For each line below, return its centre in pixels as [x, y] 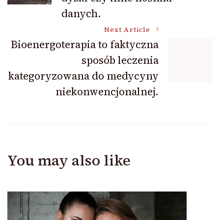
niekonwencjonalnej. [107, 91]
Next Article [127, 29]
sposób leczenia [120, 60]
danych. [81, 13]
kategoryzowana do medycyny [83, 76]
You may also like [69, 160]
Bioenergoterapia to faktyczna [85, 44]
